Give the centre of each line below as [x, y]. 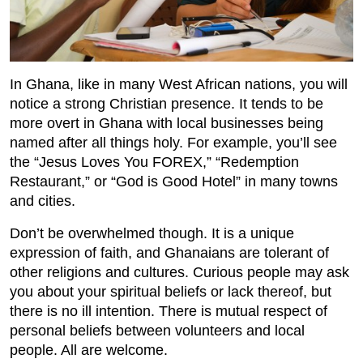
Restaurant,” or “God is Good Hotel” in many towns [174, 182]
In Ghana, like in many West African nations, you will [179, 85]
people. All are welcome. [89, 350]
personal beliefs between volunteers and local [157, 331]
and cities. [43, 201]
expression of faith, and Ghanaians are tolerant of [169, 253]
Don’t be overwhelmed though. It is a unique [152, 234]
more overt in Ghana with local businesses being [167, 124]
